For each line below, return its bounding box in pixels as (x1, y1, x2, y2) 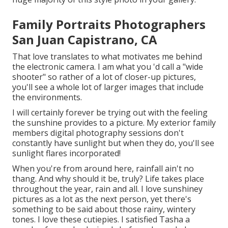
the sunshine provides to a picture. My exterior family (12, 117, 216, 128)
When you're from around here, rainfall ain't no (12, 162, 194, 174)
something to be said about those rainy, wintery (12, 203, 195, 215)
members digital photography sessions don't (12, 127, 184, 138)
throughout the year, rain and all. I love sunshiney (12, 183, 203, 194)
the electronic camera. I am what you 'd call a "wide (12, 61, 203, 72)
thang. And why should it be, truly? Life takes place (12, 173, 204, 184)
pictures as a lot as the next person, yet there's (12, 193, 191, 205)
